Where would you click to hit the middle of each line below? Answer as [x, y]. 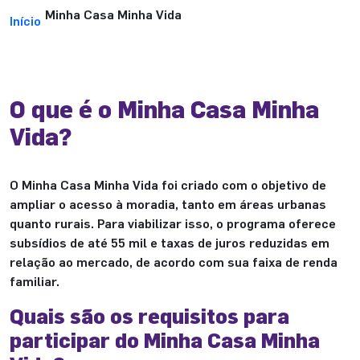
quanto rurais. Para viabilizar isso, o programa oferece [173, 223]
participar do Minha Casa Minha [165, 340]
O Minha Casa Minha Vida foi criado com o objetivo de [168, 184]
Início [25, 20]
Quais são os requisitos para [149, 315]
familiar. [35, 281]
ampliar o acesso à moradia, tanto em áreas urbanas [168, 204]
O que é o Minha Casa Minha [164, 108]
